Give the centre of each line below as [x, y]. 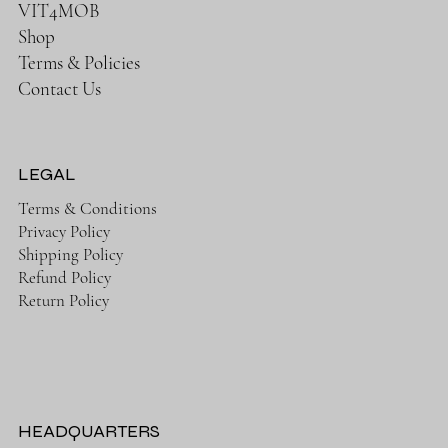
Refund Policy [64, 277]
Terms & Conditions [87, 208]
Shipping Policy [70, 254]
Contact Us [59, 88]
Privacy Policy [63, 231]
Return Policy [63, 300]
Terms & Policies [78, 62]
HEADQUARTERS [88, 430]
